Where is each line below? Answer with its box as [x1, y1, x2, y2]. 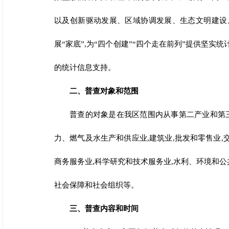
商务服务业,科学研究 [54, 157, 125, 166]
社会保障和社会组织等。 [54, 181, 139, 190]
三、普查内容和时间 [70, 204, 139, 213]
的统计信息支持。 [54, 63, 116, 72]
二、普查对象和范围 [70, 86, 139, 95]
